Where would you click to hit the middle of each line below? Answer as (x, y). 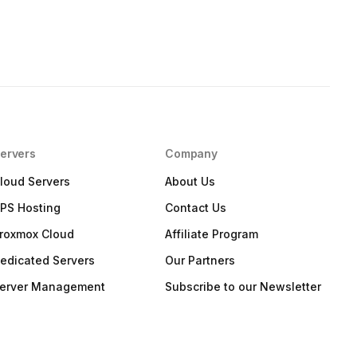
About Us (190, 182)
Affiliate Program (212, 234)
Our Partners (200, 261)
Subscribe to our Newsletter (243, 287)
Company (191, 154)
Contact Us (196, 208)
